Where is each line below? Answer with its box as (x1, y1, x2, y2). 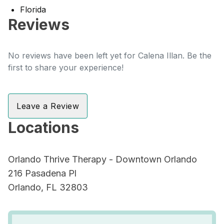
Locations (8, 118, 79, 136)
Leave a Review (16, 101, 79, 111)
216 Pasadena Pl (8, 168, 76, 178)
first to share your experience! (8, 62, 123, 72)
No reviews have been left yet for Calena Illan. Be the (8, 50, 211, 60)
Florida (20, 4, 46, 14)
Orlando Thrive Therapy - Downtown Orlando (8, 154, 197, 164)
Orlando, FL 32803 (8, 182, 88, 192)
